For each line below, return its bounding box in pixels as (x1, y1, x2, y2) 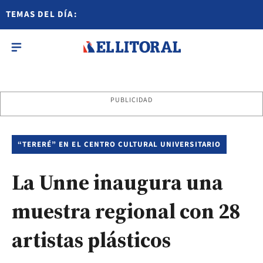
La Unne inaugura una (12, 168, 223, 197)
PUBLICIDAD (110, 95, 153, 105)
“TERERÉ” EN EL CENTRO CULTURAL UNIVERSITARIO (18, 139, 221, 150)
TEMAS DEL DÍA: (6, 8, 77, 21)
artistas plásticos (12, 225, 171, 254)
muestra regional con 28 (12, 197, 241, 225)
